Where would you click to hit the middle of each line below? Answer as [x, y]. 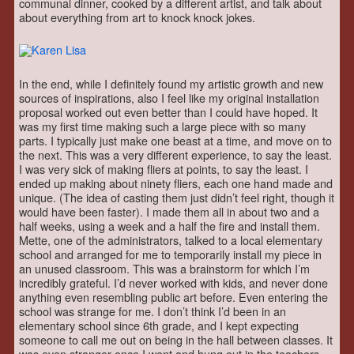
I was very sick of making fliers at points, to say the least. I [164, 169]
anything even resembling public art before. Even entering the [173, 297]
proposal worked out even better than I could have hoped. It [168, 112]
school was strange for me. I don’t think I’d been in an [153, 311]
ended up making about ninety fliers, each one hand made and [176, 183]
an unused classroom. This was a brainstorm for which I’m [164, 269]
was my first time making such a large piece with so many [162, 126]
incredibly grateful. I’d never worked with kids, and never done [173, 283]
